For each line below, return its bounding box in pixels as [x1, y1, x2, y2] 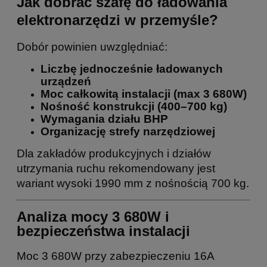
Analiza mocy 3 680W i [17, 209, 169, 225]
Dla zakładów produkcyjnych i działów [17, 147, 211, 160]
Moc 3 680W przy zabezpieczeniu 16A [17, 249, 214, 262]
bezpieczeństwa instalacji [17, 223, 190, 240]
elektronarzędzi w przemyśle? [17, 12, 218, 29]
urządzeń [41, 74, 91, 88]
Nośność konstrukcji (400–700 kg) [41, 100, 227, 113]
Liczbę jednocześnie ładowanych [41, 62, 223, 75]
